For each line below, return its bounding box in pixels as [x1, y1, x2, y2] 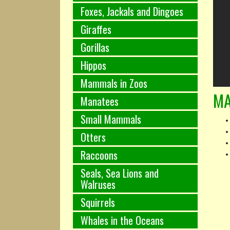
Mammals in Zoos [81, 75, 147, 91]
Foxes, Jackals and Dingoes [81, 3, 183, 19]
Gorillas [81, 39, 109, 55]
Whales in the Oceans [81, 212, 164, 228]
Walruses [81, 176, 116, 192]
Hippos [81, 57, 106, 73]
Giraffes [81, 21, 111, 37]
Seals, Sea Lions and [81, 165, 159, 181]
